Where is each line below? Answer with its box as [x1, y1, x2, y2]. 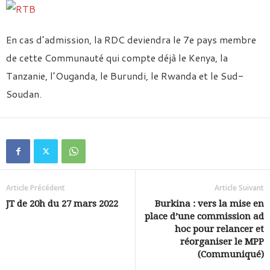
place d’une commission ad [145, 211, 264, 222]
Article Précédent [6, 183, 65, 193]
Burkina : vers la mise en [155, 198, 264, 209]
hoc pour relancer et [175, 224, 264, 234]
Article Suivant [215, 183, 264, 193]
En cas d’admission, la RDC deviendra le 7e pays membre [6, 33, 256, 46]
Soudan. [6, 87, 42, 101]
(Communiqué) [198, 249, 264, 260]
